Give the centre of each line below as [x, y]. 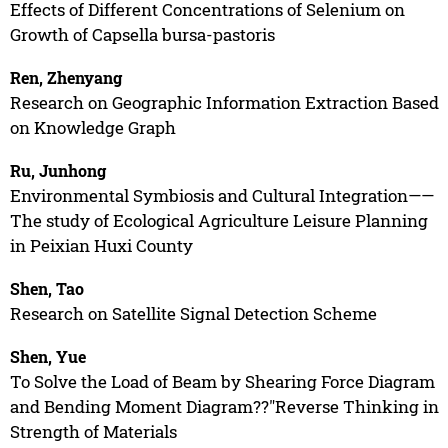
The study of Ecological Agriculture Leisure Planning [218, 220]
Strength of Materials [93, 431]
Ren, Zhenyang [65, 77]
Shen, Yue [47, 356]
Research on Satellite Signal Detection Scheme [193, 313]
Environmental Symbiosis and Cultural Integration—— [221, 195]
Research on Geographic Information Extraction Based [224, 102]
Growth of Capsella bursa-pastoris [142, 34]
